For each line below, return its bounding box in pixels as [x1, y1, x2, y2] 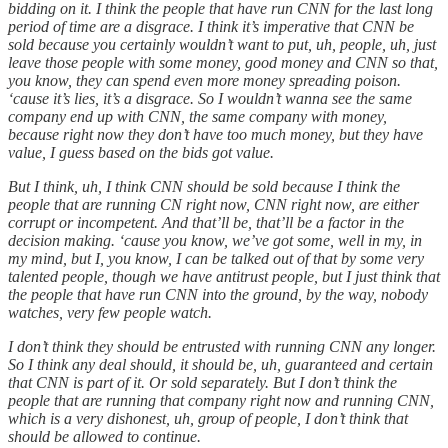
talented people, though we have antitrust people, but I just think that [8, 267, 440, 285]
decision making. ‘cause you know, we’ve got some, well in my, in [8, 231, 422, 249]
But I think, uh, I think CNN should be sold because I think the [8, 177, 400, 195]
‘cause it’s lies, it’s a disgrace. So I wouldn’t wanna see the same [8, 89, 412, 107]
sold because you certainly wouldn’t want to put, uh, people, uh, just [8, 35, 436, 53]
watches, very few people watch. [8, 303, 212, 321]
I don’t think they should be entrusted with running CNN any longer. [8, 337, 436, 355]
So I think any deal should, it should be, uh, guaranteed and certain [8, 355, 433, 373]
